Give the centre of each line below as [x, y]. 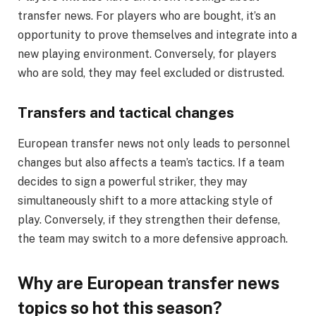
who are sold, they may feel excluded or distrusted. [151, 73]
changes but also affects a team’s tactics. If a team [151, 163]
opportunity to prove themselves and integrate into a [157, 35]
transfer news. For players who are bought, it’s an [147, 16]
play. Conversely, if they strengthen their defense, [149, 220]
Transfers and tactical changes [126, 113]
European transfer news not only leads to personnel [154, 144]
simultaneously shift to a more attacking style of [145, 201]
